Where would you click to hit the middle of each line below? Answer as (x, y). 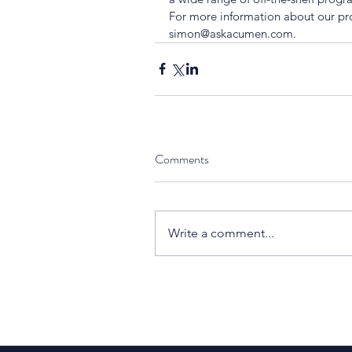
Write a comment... (221, 233)
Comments (182, 159)
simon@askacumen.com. (233, 33)
